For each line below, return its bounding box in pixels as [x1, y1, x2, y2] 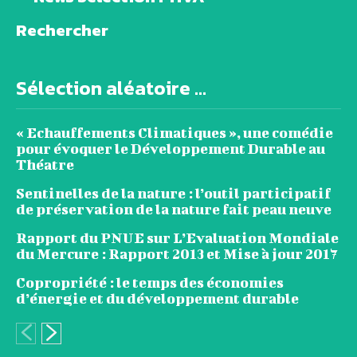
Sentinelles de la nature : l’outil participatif [16, 184, 331, 202]
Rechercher [16, 17, 108, 42]
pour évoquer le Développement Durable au [16, 139, 325, 157]
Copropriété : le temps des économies [16, 273, 284, 291]
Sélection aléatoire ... [16, 73, 206, 102]
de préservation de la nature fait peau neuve [16, 200, 331, 218]
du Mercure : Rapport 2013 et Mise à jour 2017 [16, 245, 338, 262]
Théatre [16, 155, 74, 173]
